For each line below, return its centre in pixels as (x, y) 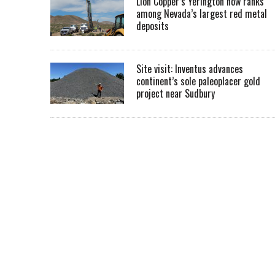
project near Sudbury (176, 94)
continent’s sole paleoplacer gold (198, 81)
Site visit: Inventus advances (190, 69)
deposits (153, 26)
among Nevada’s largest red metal (202, 14)
